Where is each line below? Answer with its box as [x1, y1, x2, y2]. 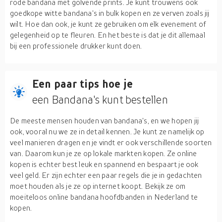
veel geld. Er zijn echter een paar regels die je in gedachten [10, 170, 202, 179]
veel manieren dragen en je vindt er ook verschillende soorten [10, 138, 212, 147]
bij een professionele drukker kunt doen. [10, 41, 142, 50]
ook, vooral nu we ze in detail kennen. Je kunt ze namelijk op [10, 127, 205, 136]
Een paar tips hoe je [32, 77, 133, 90]
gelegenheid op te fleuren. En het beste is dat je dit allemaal [10, 30, 205, 39]
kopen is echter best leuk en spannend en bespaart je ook [10, 160, 199, 168]
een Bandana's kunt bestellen [32, 93, 168, 106]
